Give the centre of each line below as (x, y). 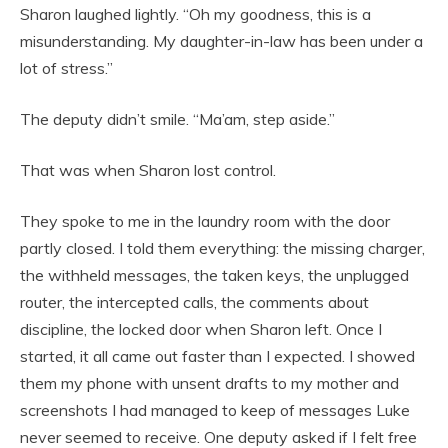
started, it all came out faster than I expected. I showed (217, 356)
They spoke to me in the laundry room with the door (205, 221)
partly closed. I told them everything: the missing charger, (222, 248)
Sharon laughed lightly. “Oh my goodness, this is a (195, 14)
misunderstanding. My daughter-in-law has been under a (221, 41)
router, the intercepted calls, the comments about (194, 302)
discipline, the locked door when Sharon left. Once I (201, 329)
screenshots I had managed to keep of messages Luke (215, 410)
